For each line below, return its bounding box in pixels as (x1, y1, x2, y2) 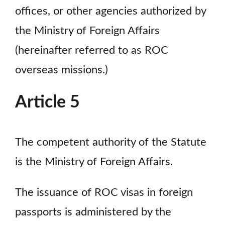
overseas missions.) (15, 65, 108, 76)
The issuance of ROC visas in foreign (15, 187, 193, 198)
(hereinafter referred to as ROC (15, 45, 168, 56)
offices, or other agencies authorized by (15, 6, 206, 17)
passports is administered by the (15, 206, 171, 217)
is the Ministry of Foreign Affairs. (15, 157, 173, 168)
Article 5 (15, 94, 80, 111)
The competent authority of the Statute (15, 137, 206, 148)
